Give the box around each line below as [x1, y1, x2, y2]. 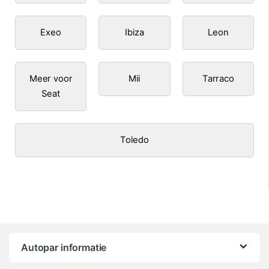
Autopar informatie [21, 241, 107, 254]
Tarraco [202, 73, 234, 84]
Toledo [119, 134, 150, 145]
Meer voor [29, 73, 73, 84]
